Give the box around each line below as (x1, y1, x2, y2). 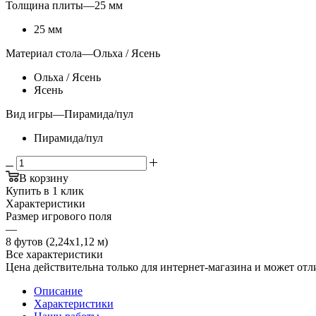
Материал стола (6, 47, 82, 59)
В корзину (19, 171, 68, 184)
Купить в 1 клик (6, 184, 84, 197)
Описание (34, 284, 83, 297)
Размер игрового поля (6, 209, 111, 222)
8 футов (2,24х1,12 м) (6, 235, 108, 248)
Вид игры (6, 107, 53, 120)
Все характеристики (6, 248, 103, 260)
